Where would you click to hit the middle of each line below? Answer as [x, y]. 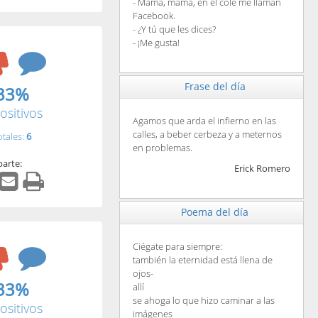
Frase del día [215, 87]
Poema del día [215, 212]
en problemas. [162, 148]
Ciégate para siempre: [177, 247]
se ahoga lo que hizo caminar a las [203, 301]
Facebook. [154, 16]
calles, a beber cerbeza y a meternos [207, 135]
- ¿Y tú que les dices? [174, 29]
